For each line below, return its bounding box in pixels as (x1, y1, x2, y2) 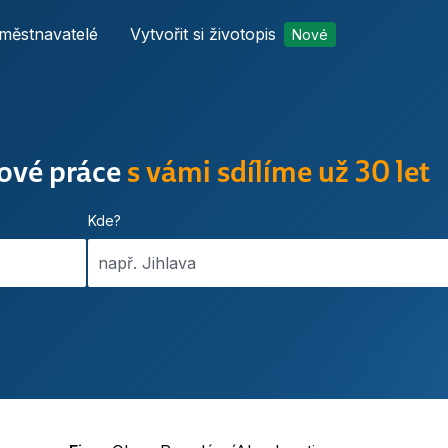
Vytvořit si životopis (130, 24, 276, 44)
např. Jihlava (98, 253, 196, 273)
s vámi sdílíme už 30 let (127, 150, 430, 191)
